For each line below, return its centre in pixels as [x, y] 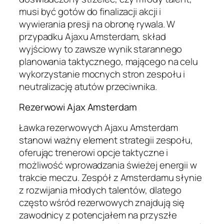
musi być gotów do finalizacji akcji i [90, 11]
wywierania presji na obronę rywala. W [97, 24]
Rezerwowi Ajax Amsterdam [78, 107]
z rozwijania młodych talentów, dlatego [100, 190]
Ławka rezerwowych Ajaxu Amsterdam [98, 127]
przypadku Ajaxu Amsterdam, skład [92, 36]
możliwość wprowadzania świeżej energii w [108, 165]
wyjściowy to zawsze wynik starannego [101, 49]
